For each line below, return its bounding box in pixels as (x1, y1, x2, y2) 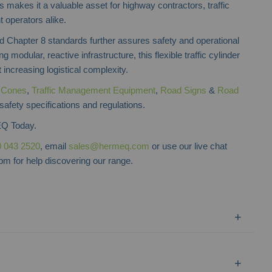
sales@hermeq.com (69, 140, 149, 151)
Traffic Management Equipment (32, 84, 155, 95)
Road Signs (160, 84, 206, 95)
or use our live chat (149, 140, 227, 151)
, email (40, 140, 69, 151)
